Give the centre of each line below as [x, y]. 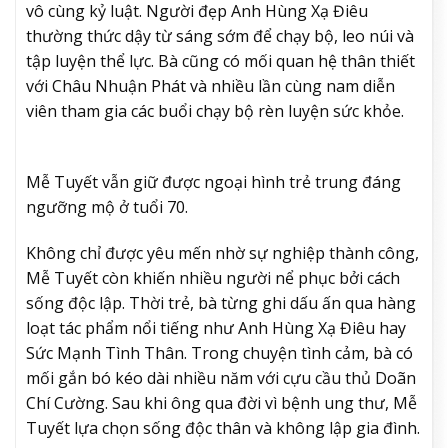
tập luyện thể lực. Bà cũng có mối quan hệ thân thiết [220, 61]
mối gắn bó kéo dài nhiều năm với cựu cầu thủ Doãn [221, 377]
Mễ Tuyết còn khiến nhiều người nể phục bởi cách [213, 277]
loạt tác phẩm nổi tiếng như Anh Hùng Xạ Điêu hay [216, 327]
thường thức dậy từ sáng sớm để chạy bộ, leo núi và [220, 36]
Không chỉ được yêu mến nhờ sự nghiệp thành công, [222, 252]
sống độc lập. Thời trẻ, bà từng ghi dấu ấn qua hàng [221, 302]
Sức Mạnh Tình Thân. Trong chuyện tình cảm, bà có [219, 352]
